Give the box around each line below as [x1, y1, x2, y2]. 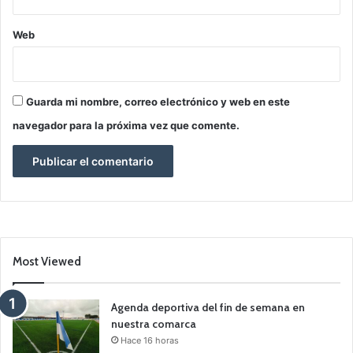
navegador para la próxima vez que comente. [13, 118, 240, 132]
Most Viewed [13, 254, 81, 269]
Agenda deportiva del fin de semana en [111, 299, 305, 314]
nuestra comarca [111, 316, 196, 331]
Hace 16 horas [121, 334, 179, 346]
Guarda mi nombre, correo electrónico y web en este [26, 95, 290, 108]
